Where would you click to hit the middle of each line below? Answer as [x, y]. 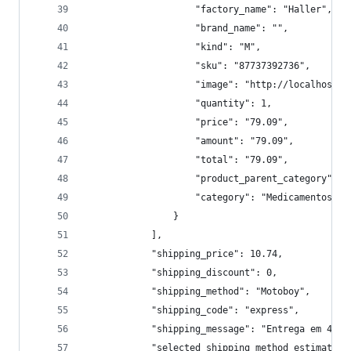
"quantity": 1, [179, 103]
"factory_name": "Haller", [209, 9]
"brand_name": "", [187, 28]
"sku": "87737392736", [198, 66]
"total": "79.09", [187, 160]
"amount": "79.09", [190, 141]
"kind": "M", [173, 47]
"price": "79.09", [187, 122]
